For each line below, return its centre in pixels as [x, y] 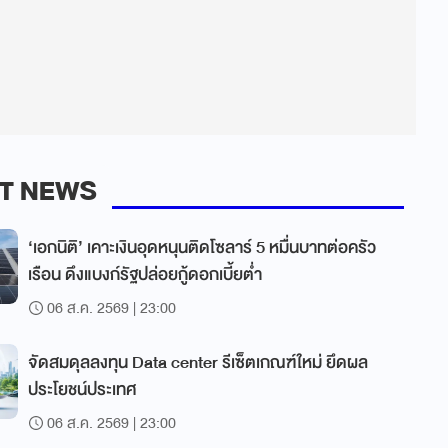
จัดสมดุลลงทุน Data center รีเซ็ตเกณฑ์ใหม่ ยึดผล [198, 362]
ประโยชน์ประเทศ [82, 389]
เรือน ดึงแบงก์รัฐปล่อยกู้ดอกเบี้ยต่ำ [145, 274]
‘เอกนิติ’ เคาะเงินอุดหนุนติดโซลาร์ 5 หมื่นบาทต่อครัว [202, 247]
